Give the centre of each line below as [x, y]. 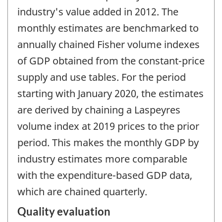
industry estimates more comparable [102, 159]
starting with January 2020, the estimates [111, 94]
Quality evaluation [64, 211]
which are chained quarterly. [82, 192]
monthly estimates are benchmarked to [108, 28]
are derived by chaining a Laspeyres [99, 110]
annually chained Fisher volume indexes [109, 45]
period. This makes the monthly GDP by [108, 143]
